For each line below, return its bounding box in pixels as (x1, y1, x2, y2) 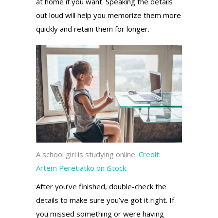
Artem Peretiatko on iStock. (36, 163, 127, 173)
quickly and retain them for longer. (36, 23, 149, 34)
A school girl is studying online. (36, 149, 139, 159)
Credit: (139, 149, 161, 159)
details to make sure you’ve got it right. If (36, 195, 174, 205)
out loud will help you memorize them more (36, 10, 181, 20)
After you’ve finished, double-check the (36, 181, 166, 191)
